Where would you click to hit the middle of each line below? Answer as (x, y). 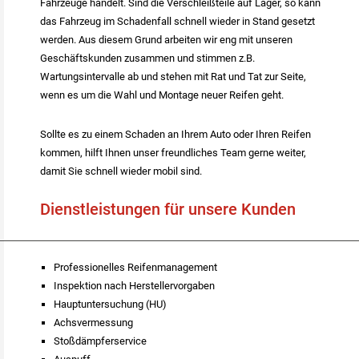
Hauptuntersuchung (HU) (110, 305)
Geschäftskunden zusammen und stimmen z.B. (147, 58)
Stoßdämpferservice (100, 341)
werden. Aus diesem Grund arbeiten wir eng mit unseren (166, 39)
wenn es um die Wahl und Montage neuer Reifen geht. (163, 95)
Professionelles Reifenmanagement (135, 268)
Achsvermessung (93, 323)
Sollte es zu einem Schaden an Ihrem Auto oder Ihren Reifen (175, 134)
